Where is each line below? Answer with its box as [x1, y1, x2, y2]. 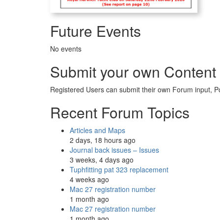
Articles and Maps [70, 125, 125, 135]
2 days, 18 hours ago [70, 135, 136, 145]
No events [50, 43, 82, 54]
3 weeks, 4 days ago [70, 154, 134, 165]
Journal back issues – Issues [70, 144, 159, 155]
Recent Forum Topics [50, 101, 190, 123]
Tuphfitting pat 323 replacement [70, 164, 168, 174]
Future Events [50, 20, 141, 41]
